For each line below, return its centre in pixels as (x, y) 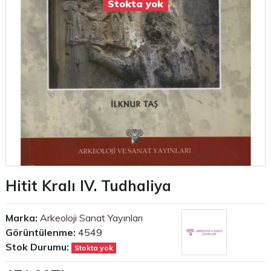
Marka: (21, 218)
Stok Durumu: (37, 247)
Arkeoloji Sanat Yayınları (91, 218)
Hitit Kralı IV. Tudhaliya (88, 186)
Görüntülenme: (41, 233)
